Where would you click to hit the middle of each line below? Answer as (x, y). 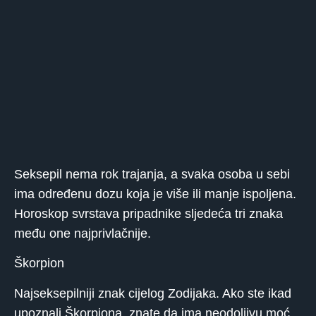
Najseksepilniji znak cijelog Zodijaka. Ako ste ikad (153, 293)
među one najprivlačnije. (83, 233)
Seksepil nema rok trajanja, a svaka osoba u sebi (152, 174)
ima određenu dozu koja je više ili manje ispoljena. (155, 194)
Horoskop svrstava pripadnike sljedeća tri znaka (148, 213)
